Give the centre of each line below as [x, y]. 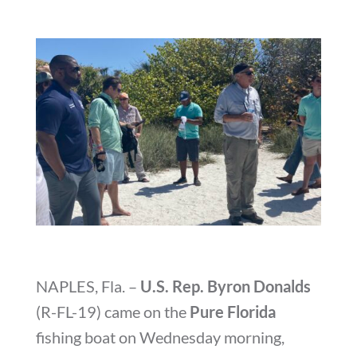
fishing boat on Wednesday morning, [160, 337]
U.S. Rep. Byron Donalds [225, 286]
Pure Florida [232, 312]
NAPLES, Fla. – [88, 286]
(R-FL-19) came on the [112, 312]
